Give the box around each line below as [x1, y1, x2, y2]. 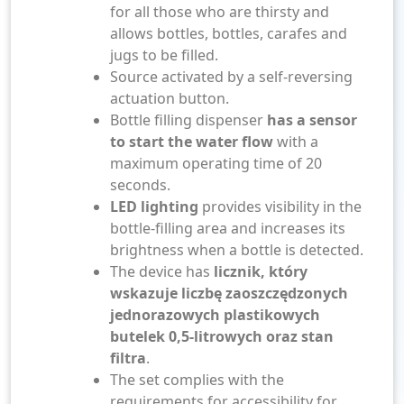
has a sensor [267, 110, 357, 130]
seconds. [110, 175, 170, 195]
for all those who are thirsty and [110, 2, 329, 22]
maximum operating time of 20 [110, 153, 322, 173]
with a [273, 132, 318, 151]
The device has [110, 262, 214, 281]
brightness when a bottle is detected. [110, 240, 363, 260]
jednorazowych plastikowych [110, 305, 320, 325]
